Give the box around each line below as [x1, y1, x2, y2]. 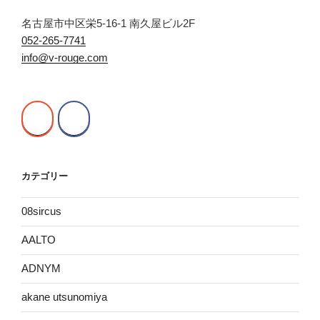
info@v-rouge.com [21, 51, 108, 64]
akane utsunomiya [21, 291, 107, 303]
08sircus [21, 205, 61, 217]
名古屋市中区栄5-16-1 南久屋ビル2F [21, 16, 195, 29]
